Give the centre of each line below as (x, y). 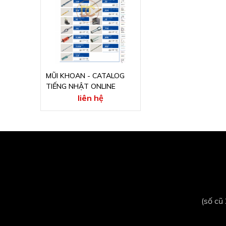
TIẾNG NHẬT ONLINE (80, 87)
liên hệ (90, 98)
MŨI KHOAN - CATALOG (85, 76)
